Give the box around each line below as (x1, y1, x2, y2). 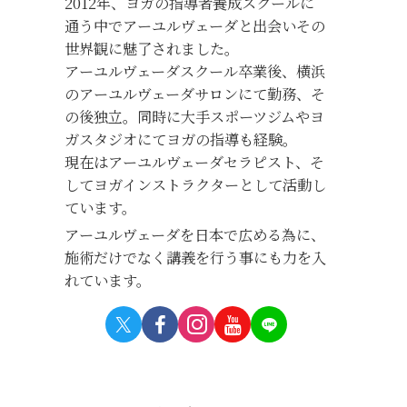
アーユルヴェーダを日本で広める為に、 (64, 223, 325, 245)
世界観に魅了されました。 (64, 37, 239, 60)
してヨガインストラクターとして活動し (64, 174, 326, 196)
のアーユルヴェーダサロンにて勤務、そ (64, 83, 325, 105)
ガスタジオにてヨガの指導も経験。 (64, 128, 297, 151)
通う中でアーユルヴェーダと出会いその (64, 15, 325, 37)
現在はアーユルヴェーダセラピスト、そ (64, 151, 324, 174)
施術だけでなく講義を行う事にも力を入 (64, 245, 326, 268)
